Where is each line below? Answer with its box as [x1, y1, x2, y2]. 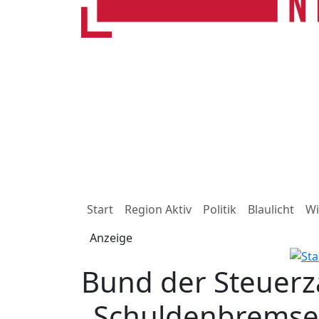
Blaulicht [248, 202, 294, 217]
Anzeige [90, 230, 132, 246]
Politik [203, 202, 236, 217]
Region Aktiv [125, 202, 192, 217]
